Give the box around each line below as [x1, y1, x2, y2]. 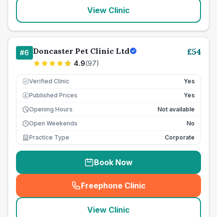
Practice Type [29, 134, 69, 141]
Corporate [165, 134, 195, 141]
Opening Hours [29, 106, 73, 113]
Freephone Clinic [81, 181, 146, 190]
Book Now [94, 157, 133, 167]
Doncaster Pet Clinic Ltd [33, 46, 129, 56]
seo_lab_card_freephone [110, 186, 207, 196]
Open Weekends [29, 120, 77, 127]
